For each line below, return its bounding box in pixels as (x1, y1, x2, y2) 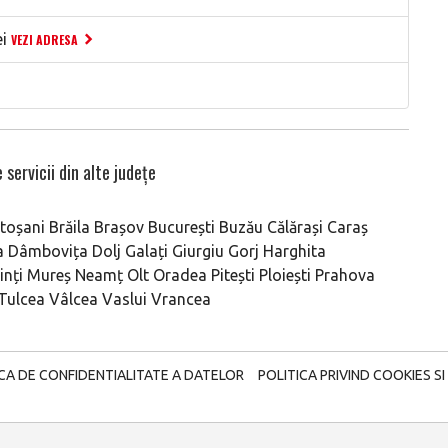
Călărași (267, 218, 323, 236)
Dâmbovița (8, 242, 88, 260)
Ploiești (259, 266, 311, 284)
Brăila (49, 218, 90, 236)
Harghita (263, 242, 326, 260)
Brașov (94, 218, 144, 236)
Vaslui (102, 290, 147, 308)
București (148, 218, 215, 236)
